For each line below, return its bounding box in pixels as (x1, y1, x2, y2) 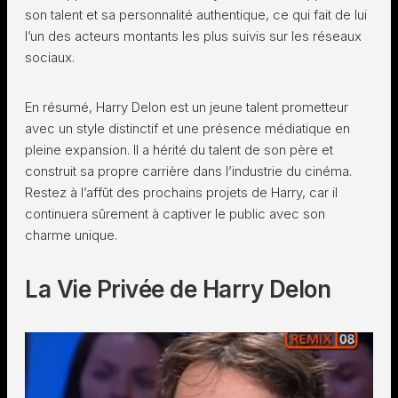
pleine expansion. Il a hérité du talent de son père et (25, 141, 333, 158)
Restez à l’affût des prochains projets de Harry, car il (25, 184, 338, 201)
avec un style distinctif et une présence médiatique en (25, 120, 350, 137)
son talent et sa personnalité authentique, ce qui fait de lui (25, 6, 367, 23)
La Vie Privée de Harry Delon (25, 275, 330, 303)
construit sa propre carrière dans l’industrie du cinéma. (25, 163, 352, 179)
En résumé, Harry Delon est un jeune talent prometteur (25, 99, 348, 115)
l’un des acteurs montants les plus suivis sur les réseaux (25, 28, 362, 44)
